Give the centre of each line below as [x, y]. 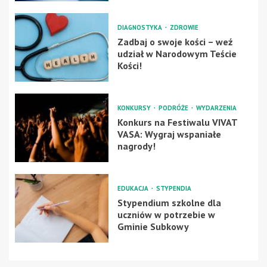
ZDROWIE [184, 27]
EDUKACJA [133, 188]
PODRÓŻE [174, 108]
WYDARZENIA [216, 108]
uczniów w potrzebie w [166, 214]
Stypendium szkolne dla [169, 202]
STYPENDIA [173, 188]
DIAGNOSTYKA [140, 27]
